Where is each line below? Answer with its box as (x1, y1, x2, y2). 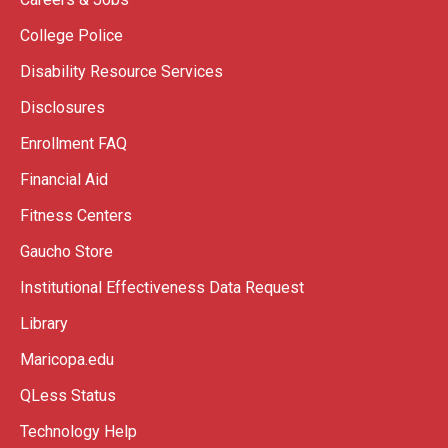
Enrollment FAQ (20, 133, 127, 153)
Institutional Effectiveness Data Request (20, 277, 304, 297)
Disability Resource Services (20, 61, 223, 81)
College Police (20, 25, 123, 45)
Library (20, 313, 68, 333)
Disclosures (20, 97, 105, 117)
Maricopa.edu (20, 349, 114, 369)
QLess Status (20, 385, 116, 405)
